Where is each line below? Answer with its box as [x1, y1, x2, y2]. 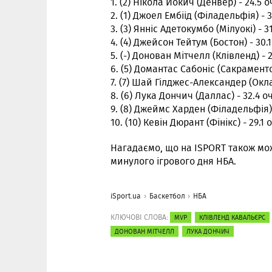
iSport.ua [110, 191, 141, 201]
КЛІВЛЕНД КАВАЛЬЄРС [199, 212, 265, 222]
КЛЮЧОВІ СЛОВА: [110, 212, 168, 222]
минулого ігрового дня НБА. [110, 154, 236, 168]
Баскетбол [149, 191, 185, 201]
